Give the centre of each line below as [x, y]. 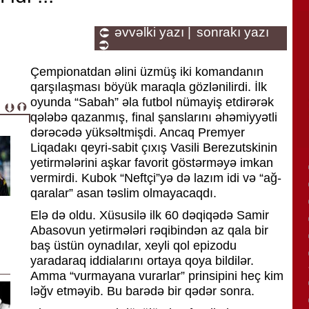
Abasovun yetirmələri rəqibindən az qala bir [149, 230]
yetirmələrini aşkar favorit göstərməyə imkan [152, 163]
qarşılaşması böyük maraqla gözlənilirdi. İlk [149, 87]
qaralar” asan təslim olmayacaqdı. [123, 193]
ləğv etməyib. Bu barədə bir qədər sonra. [142, 291]
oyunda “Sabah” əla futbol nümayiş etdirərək [152, 102]
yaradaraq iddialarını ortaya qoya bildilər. [142, 261]
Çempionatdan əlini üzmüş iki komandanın [147, 72]
